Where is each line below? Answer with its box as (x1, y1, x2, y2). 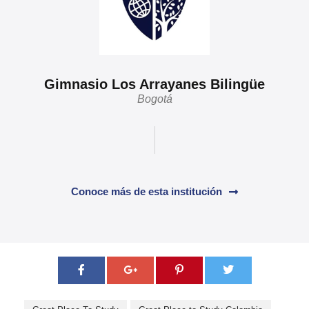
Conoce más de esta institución (71, 186, 222, 198)
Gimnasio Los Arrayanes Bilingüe (44, 77, 265, 92)
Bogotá (137, 93, 172, 106)
